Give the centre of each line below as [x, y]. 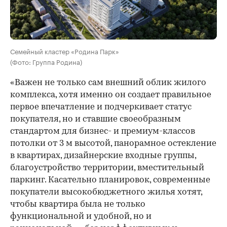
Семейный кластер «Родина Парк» [65, 50]
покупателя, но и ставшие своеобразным [96, 119]
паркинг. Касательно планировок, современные [110, 180]
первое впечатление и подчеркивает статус [101, 107]
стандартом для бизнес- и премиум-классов [103, 131]
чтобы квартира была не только [78, 204]
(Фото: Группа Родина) [46, 61]
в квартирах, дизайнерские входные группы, [103, 156]
